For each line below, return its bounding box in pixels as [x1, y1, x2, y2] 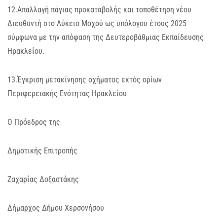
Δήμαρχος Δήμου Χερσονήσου [7, 203, 104, 213]
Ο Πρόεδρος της [7, 117, 60, 127]
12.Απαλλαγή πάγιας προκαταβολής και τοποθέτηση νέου [7, 5, 191, 14]
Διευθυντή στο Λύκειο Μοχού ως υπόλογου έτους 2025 [7, 19, 186, 28]
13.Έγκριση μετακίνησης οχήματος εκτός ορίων [7, 75, 162, 84]
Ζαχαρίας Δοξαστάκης [7, 175, 79, 184]
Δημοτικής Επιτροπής [7, 146, 77, 155]
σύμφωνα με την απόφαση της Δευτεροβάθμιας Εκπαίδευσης [7, 33, 204, 42]
